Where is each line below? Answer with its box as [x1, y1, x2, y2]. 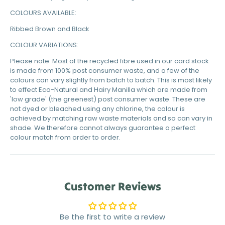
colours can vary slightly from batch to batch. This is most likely [10, 75, 212, 85]
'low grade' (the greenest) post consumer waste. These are [10, 94, 205, 104]
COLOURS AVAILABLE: [10, 8, 76, 18]
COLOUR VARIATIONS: [10, 40, 78, 50]
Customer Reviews [64, 179, 161, 194]
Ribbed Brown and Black [10, 24, 89, 34]
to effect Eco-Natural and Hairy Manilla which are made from [10, 85, 207, 95]
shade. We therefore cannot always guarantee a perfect [10, 123, 195, 133]
